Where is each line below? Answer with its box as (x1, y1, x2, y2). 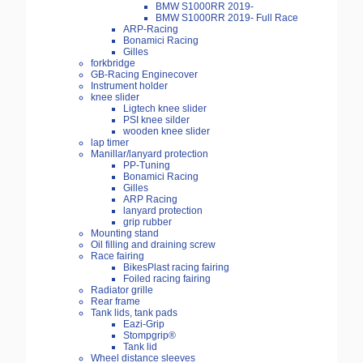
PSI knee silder (123, 114, 190, 126)
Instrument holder (91, 80, 168, 92)
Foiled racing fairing (123, 273, 211, 285)
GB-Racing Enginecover (91, 69, 198, 81)
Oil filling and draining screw (91, 239, 216, 251)
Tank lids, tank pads (91, 307, 177, 319)
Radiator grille (91, 284, 153, 297)
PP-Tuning (123, 160, 170, 172)
